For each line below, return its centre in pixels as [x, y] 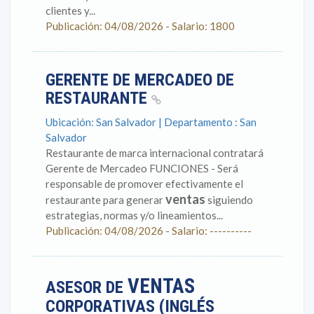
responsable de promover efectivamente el [144, 184]
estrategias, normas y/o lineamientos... [134, 215]
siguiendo [229, 200]
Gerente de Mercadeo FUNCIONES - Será [142, 168]
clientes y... [70, 11]
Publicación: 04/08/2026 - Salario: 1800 [140, 26]
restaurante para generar [105, 200]
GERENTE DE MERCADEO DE [140, 80]
